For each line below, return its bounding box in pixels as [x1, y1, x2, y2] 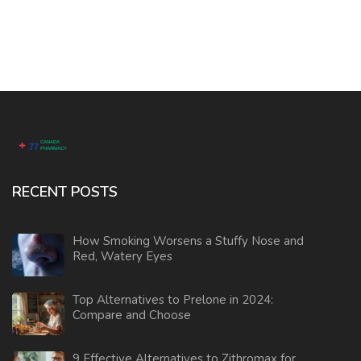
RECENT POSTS [12, 182, 118, 202]
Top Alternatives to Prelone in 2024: [73, 292, 273, 309]
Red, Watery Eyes [73, 248, 172, 265]
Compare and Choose [73, 307, 191, 324]
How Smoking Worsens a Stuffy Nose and [73, 233, 304, 250]
